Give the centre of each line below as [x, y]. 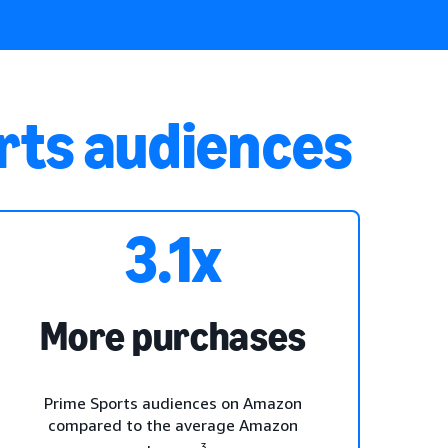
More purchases [173, 336]
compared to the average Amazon [173, 425]
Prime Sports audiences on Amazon [173, 403]
